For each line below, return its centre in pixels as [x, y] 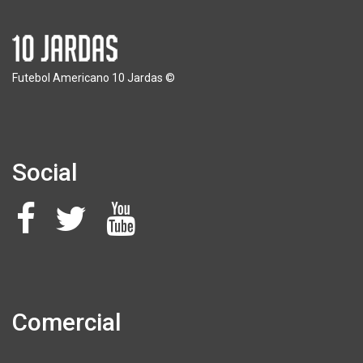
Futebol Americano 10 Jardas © [94, 78]
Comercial [67, 322]
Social [45, 172]
